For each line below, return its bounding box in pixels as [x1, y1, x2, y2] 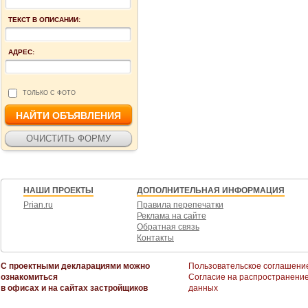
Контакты [137, 232, 174, 243]
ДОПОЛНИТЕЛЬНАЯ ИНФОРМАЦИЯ [137, 185, 285, 195]
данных [188, 283, 218, 293]
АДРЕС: [8, 47, 34, 56]
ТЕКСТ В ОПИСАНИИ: [8, 15, 80, 23]
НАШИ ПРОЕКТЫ [23, 185, 93, 195]
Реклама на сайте [137, 210, 206, 221]
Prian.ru [23, 199, 53, 210]
